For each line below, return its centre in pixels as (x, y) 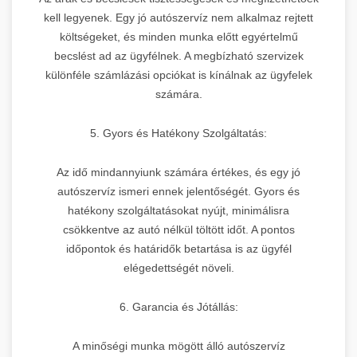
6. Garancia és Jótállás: (178, 306)
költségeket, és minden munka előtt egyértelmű (178, 36)
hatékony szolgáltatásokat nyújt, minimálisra (178, 210)
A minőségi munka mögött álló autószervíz (178, 345)
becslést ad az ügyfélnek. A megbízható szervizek (178, 55)
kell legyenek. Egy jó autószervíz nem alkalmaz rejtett (178, 17)
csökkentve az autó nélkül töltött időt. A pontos (178, 229)
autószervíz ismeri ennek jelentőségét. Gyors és (178, 191)
